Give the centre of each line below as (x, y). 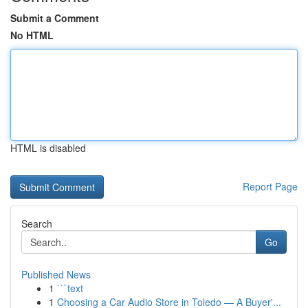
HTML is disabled (48, 148)
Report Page (270, 186)
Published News (56, 274)
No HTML (32, 35)
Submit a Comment (55, 18)
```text (70, 288)
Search (37, 223)
